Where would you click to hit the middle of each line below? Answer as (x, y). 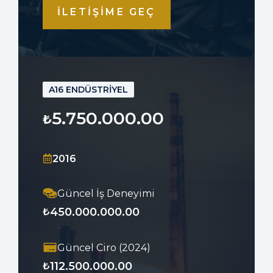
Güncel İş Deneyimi (106, 193)
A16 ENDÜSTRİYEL (88, 89)
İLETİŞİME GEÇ (107, 12)
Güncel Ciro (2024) (104, 247)
